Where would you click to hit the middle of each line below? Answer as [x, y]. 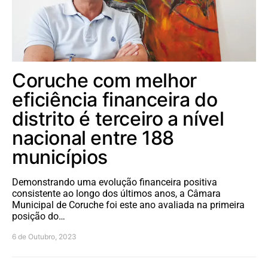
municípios [60, 157]
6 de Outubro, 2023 [44, 236]
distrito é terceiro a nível [118, 118]
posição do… [39, 216]
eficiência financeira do [115, 99]
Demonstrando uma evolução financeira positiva [115, 182]
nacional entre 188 [93, 138]
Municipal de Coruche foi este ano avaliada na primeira [128, 205]
